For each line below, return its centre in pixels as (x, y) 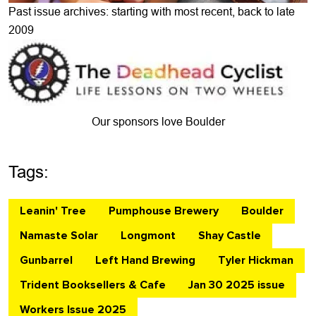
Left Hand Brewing (145, 260)
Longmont (148, 235)
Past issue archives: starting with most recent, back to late (152, 11)
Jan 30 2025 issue (237, 285)
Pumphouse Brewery (164, 211)
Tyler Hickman (256, 260)
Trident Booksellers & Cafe (93, 285)
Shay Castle (230, 235)
